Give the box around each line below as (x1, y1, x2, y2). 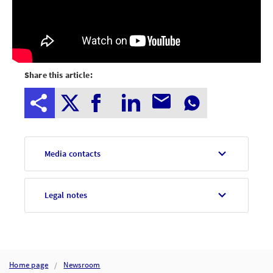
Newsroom (63, 259, 101, 270)
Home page (9, 259, 49, 270)
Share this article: (24, 69, 93, 80)
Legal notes (44, 189, 88, 200)
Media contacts (44, 147, 101, 159)
